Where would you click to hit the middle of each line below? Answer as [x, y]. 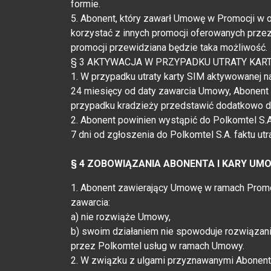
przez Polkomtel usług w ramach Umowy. [158, 246]
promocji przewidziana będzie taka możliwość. [169, 47]
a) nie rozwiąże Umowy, [121, 217]
